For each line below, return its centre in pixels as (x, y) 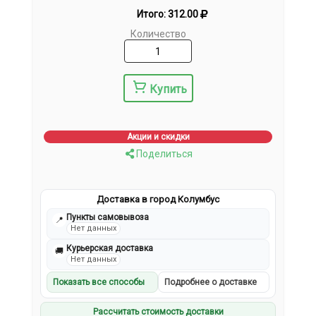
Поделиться (163, 154)
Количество (158, 34)
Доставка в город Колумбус (158, 200)
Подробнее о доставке (211, 282)
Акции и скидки (158, 137)
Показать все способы (99, 282)
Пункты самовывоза (108, 218)
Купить (168, 90)
